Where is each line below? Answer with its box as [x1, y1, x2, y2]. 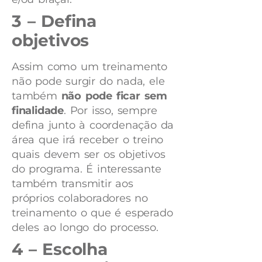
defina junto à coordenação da [12, 119, 174, 132]
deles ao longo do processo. [12, 221, 163, 235]
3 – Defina [12, 11, 97, 32]
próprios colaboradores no [12, 192, 149, 205]
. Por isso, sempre [64, 104, 157, 118]
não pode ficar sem [61, 89, 168, 103]
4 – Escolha [12, 239, 108, 260]
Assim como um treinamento [12, 60, 168, 74]
